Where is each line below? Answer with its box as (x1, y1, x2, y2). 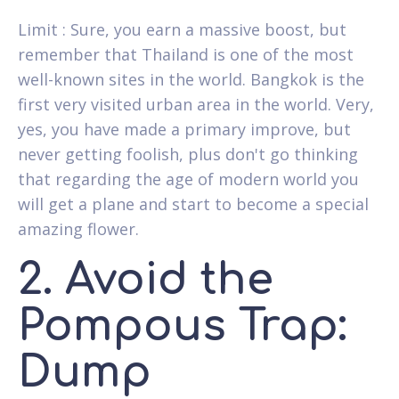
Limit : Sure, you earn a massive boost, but (18, 18, 346, 40)
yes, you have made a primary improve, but (18, 118, 351, 140)
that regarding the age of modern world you (18, 167, 359, 190)
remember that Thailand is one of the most (18, 43, 354, 65)
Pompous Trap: (18, 302, 346, 350)
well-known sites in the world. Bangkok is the (18, 68, 364, 90)
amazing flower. (18, 217, 139, 240)
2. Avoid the (18, 256, 273, 304)
